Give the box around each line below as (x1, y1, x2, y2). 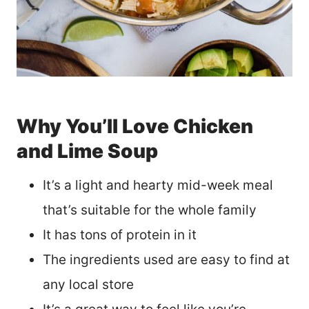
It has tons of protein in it (43, 226, 197, 243)
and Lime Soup (17, 139, 158, 163)
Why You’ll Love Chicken (17, 114, 253, 138)
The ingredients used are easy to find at (43, 251, 290, 268)
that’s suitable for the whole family (43, 201, 257, 218)
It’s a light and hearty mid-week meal (43, 177, 273, 193)
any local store (43, 276, 134, 292)
